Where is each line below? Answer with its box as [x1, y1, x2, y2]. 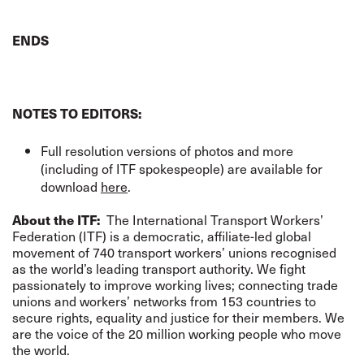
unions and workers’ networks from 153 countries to [12, 291, 316, 311]
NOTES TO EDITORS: [12, 103, 141, 123]
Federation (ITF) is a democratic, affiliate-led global [12, 226, 311, 246]
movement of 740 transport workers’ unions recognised [12, 242, 336, 262]
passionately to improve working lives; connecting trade [12, 275, 338, 295]
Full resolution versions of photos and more [41, 141, 293, 161]
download [41, 176, 101, 197]
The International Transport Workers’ [106, 210, 323, 230]
